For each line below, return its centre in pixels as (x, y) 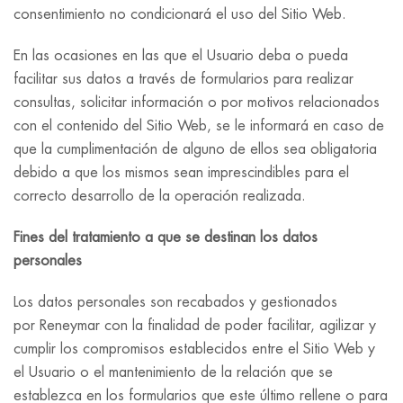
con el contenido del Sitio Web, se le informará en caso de (199, 126)
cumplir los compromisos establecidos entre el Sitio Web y (194, 349)
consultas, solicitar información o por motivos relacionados (197, 103)
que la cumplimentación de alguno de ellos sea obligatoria (195, 149)
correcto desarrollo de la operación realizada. (160, 196)
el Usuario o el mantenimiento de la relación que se (173, 372)
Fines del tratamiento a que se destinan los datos (166, 237)
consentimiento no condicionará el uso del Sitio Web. (180, 14)
